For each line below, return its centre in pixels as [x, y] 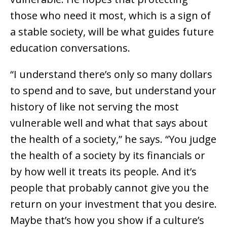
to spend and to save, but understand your [113, 91]
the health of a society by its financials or [108, 156]
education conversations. [70, 48]
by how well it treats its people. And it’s [103, 172]
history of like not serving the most [94, 107]
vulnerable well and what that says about [109, 123]
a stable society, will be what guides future [112, 32]
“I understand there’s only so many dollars [111, 74]
